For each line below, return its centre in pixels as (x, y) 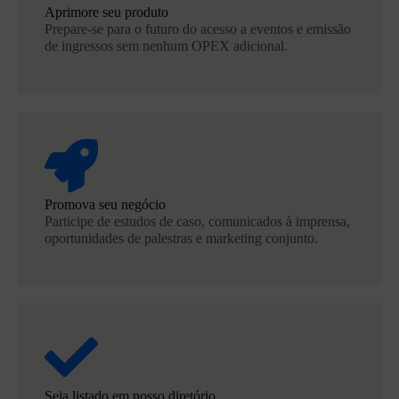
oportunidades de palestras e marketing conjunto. (181, 238)
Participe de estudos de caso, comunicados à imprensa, (197, 221)
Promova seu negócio (105, 204)
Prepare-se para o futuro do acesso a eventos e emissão (198, 28)
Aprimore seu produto (106, 12)
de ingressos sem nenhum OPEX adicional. (166, 45)
